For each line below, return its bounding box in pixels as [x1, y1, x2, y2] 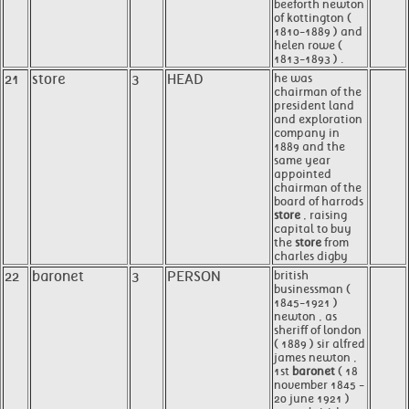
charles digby [274, 249, 348, 263]
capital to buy [274, 222, 351, 236]
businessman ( [274, 282, 351, 296]
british [274, 268, 309, 282]
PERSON [167, 268, 221, 285]
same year [274, 153, 330, 167]
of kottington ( [274, 11, 351, 25]
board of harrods [274, 194, 363, 208]
